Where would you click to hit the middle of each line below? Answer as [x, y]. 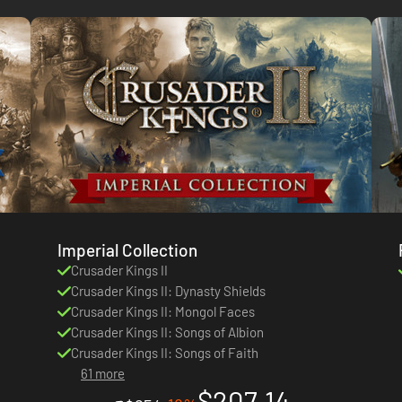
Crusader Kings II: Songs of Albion [167, 332]
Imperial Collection [127, 249]
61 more [103, 373]
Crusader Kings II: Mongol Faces [163, 311]
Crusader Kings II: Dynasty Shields [168, 290]
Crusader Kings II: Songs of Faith [165, 352]
